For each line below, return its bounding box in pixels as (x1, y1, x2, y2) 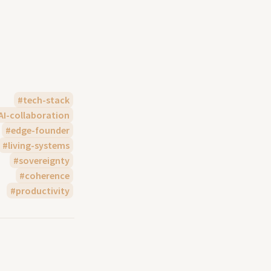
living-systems (8, 139, 70, 151)
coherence (25, 169, 70, 181)
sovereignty (19, 154, 70, 166)
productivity (16, 184, 70, 197)
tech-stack (23, 94, 70, 106)
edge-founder (11, 124, 70, 136)
